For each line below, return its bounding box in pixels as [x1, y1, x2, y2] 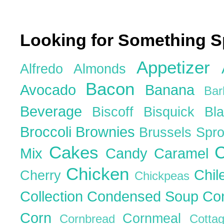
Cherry [20, 167, 66, 183]
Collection [20, 187, 87, 204]
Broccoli [20, 123, 76, 140]
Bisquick [143, 104, 205, 119]
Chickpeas [134, 169, 194, 182]
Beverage [20, 102, 92, 119]
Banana [144, 81, 204, 98]
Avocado [20, 81, 85, 98]
